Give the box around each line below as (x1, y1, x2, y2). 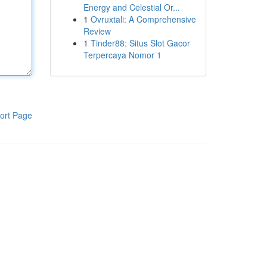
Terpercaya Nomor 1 (83, 49, 162, 61)
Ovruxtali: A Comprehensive (90, 13, 196, 25)
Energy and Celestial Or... (83, 1, 180, 13)
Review (83, 25, 111, 37)
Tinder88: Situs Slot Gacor (90, 37, 190, 49)
